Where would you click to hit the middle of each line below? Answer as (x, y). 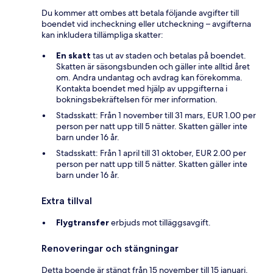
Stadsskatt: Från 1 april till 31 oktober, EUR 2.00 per (151, 153)
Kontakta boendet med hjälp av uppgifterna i (142, 88)
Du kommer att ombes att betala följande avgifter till (140, 12)
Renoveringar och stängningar (110, 248)
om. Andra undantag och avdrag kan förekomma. (149, 77)
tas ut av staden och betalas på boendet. (168, 55)
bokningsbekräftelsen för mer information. (137, 99)
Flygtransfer (83, 222)
